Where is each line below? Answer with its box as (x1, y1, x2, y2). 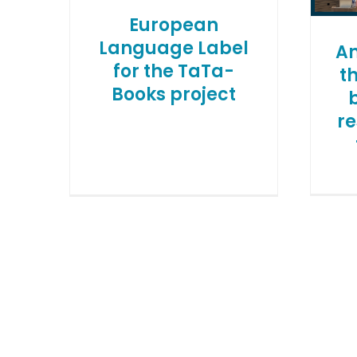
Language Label (99, 35, 249, 61)
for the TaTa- (113, 58, 235, 84)
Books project (112, 81, 237, 107)
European (129, 12, 219, 37)
